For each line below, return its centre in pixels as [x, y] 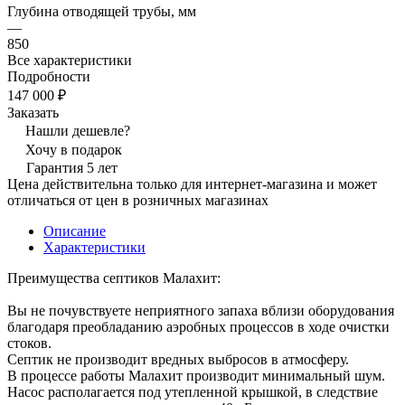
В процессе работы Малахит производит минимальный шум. [196, 375]
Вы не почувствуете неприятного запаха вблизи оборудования [201, 310]
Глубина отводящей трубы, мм [102, 11]
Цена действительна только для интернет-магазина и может [192, 184]
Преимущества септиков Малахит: [114, 278]
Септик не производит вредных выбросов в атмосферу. [178, 359]
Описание [75, 231]
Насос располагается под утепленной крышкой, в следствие [193, 391]
